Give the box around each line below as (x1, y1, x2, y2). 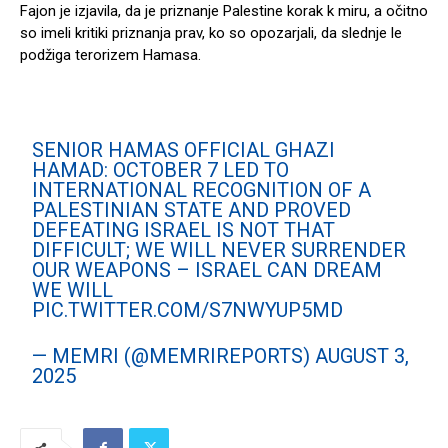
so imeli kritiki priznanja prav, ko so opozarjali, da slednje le (20, 24, 402, 43)
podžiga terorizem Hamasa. (20, 46, 201, 65)
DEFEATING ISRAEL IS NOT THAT (32, 218, 336, 243)
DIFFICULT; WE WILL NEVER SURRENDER (32, 238, 407, 263)
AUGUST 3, (315, 344, 410, 369)
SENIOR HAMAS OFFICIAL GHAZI (32, 138, 336, 163)
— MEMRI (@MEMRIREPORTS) (32, 344, 316, 369)
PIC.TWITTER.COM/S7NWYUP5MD (32, 298, 344, 323)
